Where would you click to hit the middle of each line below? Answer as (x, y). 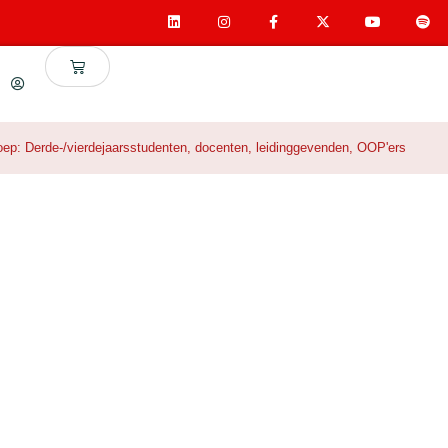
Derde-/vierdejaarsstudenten (106, 147)
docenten (221, 147)
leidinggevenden (302, 147)
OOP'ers (381, 147)
